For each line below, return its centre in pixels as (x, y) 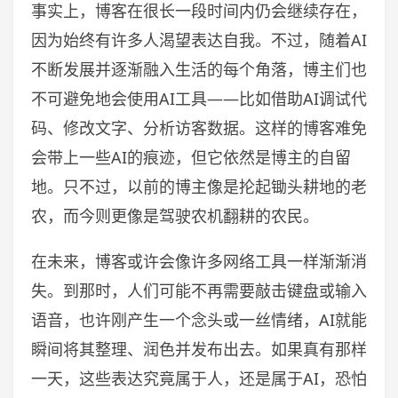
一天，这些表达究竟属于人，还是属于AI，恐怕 (199, 378)
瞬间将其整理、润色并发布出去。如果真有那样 (199, 349)
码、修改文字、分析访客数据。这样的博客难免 (199, 128)
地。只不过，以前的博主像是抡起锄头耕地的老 (199, 187)
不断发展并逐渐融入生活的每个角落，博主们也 (199, 69)
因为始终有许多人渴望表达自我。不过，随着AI (199, 40)
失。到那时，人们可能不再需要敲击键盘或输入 (199, 291)
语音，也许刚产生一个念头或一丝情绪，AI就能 (199, 320)
